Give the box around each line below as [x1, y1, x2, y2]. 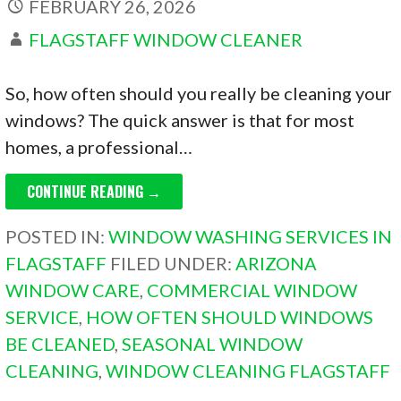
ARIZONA [235, 252, 318, 275]
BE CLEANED [5, 333, 115, 355]
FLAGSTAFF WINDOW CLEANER [29, 29, 303, 51]
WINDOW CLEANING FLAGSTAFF [106, 360, 391, 382]
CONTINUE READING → [27, 181, 162, 203]
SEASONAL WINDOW [122, 333, 303, 355]
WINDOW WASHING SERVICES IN [108, 226, 393, 248]
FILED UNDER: [110, 252, 236, 275]
